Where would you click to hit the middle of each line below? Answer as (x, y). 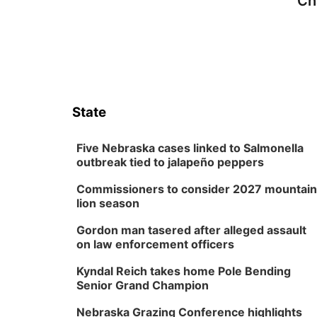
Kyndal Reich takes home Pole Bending (184, 271)
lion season (108, 203)
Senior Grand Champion (143, 285)
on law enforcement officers (155, 244)
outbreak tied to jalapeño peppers (170, 162)
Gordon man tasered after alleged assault (191, 230)
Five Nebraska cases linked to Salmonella (190, 148)
